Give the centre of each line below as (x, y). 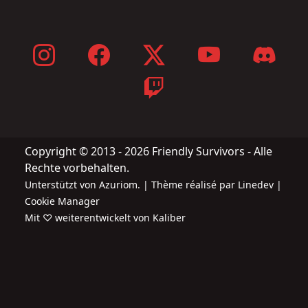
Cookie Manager (62, 201)
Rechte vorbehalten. (77, 167)
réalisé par (210, 184)
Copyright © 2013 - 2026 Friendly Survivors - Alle (148, 151)
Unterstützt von (62, 184)
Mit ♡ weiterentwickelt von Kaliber (105, 217)
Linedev (256, 184)
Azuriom (118, 184)
